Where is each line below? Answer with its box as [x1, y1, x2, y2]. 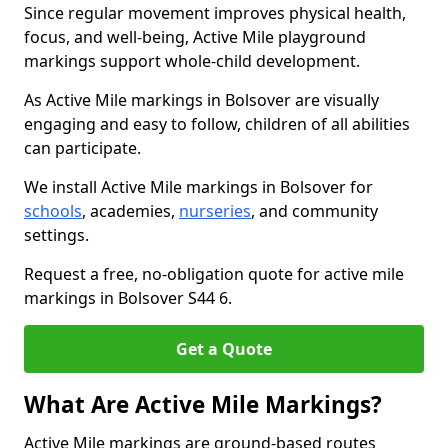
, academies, [82, 200, 179, 222]
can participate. [24, 137, 141, 159]
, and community [251, 200, 378, 222]
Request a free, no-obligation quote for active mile [24, 263, 404, 285]
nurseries [179, 200, 251, 222]
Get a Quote [176, 338, 272, 360]
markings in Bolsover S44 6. [24, 287, 232, 309]
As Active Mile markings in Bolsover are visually [24, 89, 379, 111]
